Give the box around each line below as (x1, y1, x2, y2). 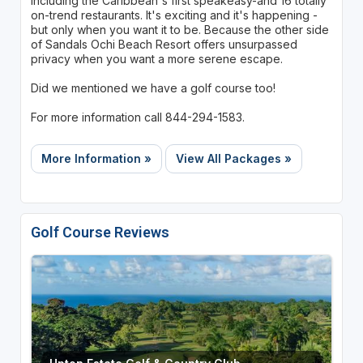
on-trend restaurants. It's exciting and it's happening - (30, 7, 318, 22)
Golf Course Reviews (30, 223, 169, 241)
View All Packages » (175, 151, 292, 165)
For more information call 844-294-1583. (30, 109, 245, 124)
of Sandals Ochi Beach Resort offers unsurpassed (30, 36, 297, 51)
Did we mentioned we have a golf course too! (30, 80, 275, 95)
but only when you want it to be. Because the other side (30, 22, 329, 36)
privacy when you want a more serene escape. (30, 51, 283, 66)
